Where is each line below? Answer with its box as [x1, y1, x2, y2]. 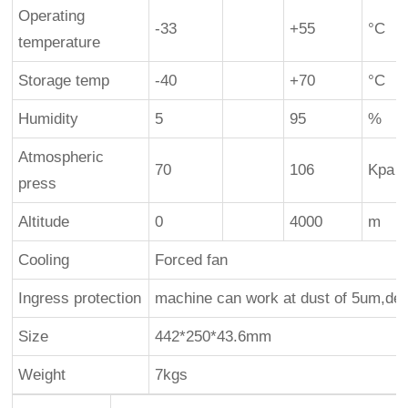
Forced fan [155, 250, 229, 269]
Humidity [18, 109, 79, 127]
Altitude [18, 212, 70, 230]
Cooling [18, 250, 70, 269]
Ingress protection [18, 289, 142, 307]
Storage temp [18, 71, 110, 89]
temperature [18, 33, 101, 51]
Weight [18, 365, 66, 383]
